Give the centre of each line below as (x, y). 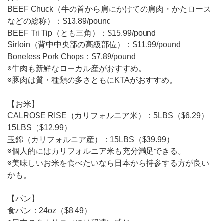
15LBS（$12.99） (39, 127)
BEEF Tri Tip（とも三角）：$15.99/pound (82, 33)
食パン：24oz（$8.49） (50, 210)
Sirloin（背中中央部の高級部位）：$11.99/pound (94, 44)
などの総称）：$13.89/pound (59, 21)
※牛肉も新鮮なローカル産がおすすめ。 (77, 68)
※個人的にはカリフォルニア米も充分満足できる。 (96, 151)
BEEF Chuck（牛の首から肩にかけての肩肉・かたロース (109, 9)
